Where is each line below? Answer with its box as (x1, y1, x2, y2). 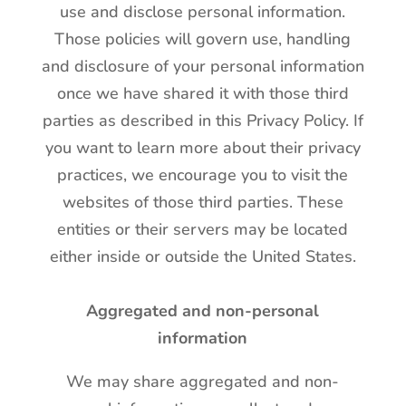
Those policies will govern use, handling (54, 28, 352, 50)
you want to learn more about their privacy (44, 137, 361, 159)
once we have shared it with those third (56, 82, 349, 104)
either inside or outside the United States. (49, 246, 356, 267)
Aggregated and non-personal (86, 300, 320, 322)
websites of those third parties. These (62, 191, 343, 213)
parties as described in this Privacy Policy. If (42, 110, 363, 131)
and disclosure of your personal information (41, 55, 364, 77)
